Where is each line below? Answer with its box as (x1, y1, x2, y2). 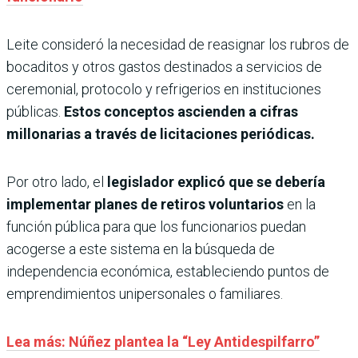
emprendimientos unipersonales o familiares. (6, 285, 283, 303)
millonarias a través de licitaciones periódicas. (6, 125, 315, 143)
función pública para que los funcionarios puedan (6, 218, 306, 236)
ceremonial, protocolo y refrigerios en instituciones (6, 81, 321, 98)
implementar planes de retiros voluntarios (6, 196, 284, 213)
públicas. (6, 103, 64, 121)
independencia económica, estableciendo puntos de (6, 263, 329, 280)
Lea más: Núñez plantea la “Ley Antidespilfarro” (6, 333, 320, 351)
